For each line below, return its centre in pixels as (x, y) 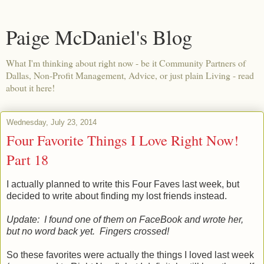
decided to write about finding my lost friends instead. (117, 196)
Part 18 (27, 159)
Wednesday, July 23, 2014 (52, 122)
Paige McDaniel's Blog (99, 37)
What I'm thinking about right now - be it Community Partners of (126, 63)
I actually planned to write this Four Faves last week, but (123, 184)
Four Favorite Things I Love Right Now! (123, 140)
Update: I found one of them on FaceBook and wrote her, (125, 219)
